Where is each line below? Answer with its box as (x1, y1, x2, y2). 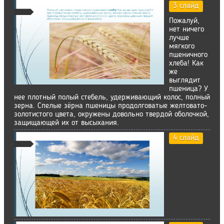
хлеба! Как (169, 59, 203, 68)
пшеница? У (169, 85, 208, 93)
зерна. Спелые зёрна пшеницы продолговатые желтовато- (14, 102, 207, 110)
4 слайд (173, 134, 199, 142)
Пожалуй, (169, 17, 199, 25)
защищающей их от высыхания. (14, 119, 119, 127)
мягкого (169, 42, 194, 51)
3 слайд (173, 2, 199, 10)
